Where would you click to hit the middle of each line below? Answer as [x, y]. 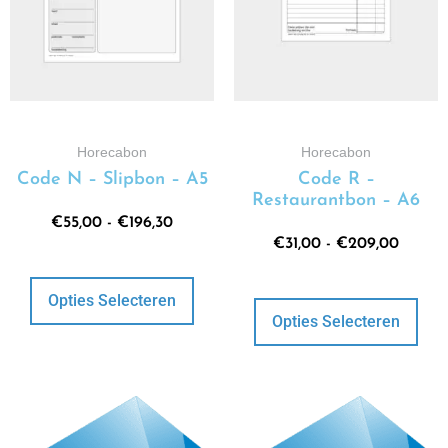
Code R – [336, 180]
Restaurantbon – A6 [336, 201]
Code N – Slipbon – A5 [112, 180]
